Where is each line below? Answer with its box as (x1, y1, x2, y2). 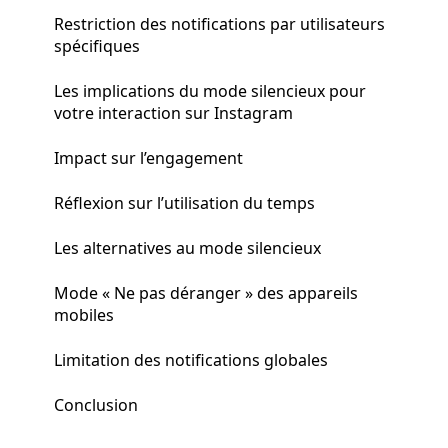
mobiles (54, 303, 114, 326)
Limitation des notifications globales (54, 348, 328, 371)
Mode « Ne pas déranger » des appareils (54, 281, 358, 304)
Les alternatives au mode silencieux (54, 236, 321, 259)
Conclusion (54, 393, 138, 416)
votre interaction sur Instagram (54, 101, 293, 124)
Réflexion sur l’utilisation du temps (54, 191, 315, 214)
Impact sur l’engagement (54, 146, 243, 169)
